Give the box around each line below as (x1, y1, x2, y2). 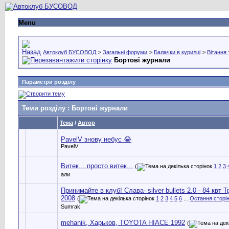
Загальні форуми (103, 49, 147, 55)
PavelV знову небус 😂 (61, 135, 131, 143)
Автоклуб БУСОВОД (43, 49, 96, 55)
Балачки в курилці (154, 49, 200, 55)
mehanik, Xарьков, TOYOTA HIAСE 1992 (61, 218, 185, 226)
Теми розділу (22, 104, 65, 112)
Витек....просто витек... (61, 162, 133, 170)
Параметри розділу (22, 78, 76, 85)
